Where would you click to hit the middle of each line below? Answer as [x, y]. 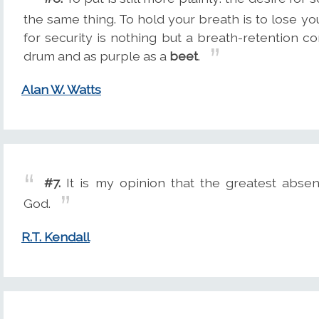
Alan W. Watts [61, 90]
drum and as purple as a [96, 56]
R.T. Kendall [56, 237]
